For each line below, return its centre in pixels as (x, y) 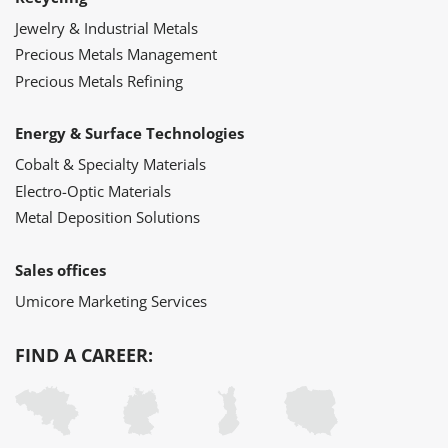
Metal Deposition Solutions (107, 217)
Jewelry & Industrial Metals (106, 27)
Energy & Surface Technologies (129, 133)
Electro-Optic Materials (93, 190)
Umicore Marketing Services (111, 300)
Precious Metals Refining (99, 80)
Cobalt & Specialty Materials (110, 164)
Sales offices (60, 269)
